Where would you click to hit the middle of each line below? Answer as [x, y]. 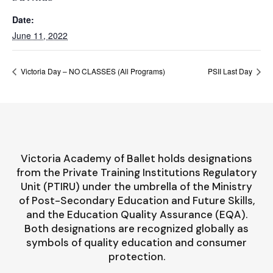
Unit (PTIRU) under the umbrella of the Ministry [136, 186]
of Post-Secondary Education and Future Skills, [136, 200]
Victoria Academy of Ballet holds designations [136, 158]
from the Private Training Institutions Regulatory [136, 172]
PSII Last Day [231, 71]
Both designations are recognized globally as [136, 228]
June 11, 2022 [40, 35]
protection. [136, 256]
